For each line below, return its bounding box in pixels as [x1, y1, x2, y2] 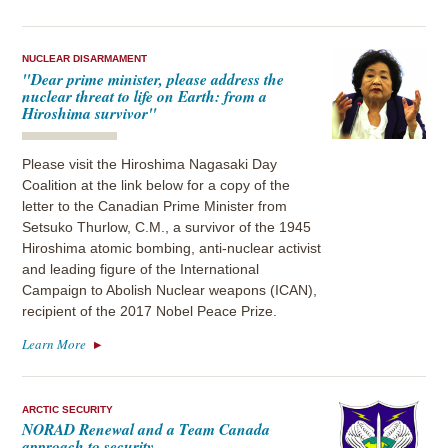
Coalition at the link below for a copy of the [22, 177, 291, 193]
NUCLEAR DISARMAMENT [22, 53, 148, 65]
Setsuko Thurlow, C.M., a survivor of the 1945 [22, 219, 312, 235]
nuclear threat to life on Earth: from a [22, 84, 268, 107]
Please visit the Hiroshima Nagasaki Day [22, 156, 278, 172]
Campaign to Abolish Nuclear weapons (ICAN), [22, 282, 318, 298]
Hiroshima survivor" [22, 101, 158, 124]
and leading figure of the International [22, 261, 260, 277]
